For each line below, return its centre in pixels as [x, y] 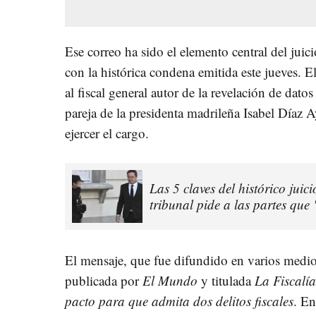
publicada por [104, 280]
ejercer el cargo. [107, 133]
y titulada [226, 280]
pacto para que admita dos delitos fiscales [179, 300]
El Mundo [170, 280]
